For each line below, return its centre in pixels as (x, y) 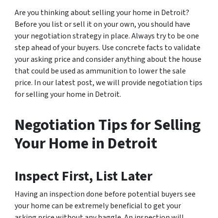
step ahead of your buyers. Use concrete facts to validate (108, 48)
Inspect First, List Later (83, 176)
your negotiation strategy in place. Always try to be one (107, 36)
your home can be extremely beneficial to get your (98, 206)
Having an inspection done (59, 194)
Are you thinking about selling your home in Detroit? (102, 13)
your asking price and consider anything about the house (108, 59)
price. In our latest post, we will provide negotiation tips (109, 83)
